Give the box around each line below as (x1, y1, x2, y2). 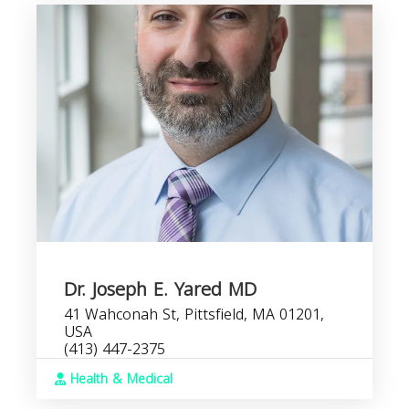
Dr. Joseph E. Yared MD (64, 272, 257, 307)
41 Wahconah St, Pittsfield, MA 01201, (64, 300, 324, 329)
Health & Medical (66, 367, 173, 392)
